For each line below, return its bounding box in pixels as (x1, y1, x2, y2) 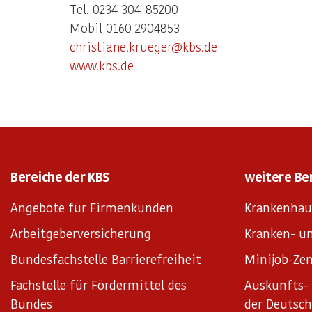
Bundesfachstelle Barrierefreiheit (10, 251, 201, 266)
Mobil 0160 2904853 (70, 20, 180, 35)
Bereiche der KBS (10, 169, 111, 184)
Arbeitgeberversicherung (10, 226, 151, 240)
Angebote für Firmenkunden (10, 200, 173, 214)
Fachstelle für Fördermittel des (10, 277, 187, 292)
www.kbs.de (70, 58, 134, 72)
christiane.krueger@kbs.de (70, 39, 217, 54)
